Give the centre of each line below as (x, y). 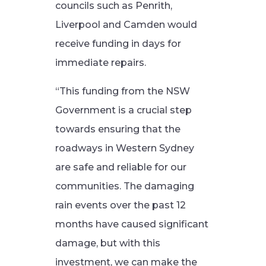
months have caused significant (132, 224)
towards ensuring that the (118, 129)
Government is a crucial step (123, 110)
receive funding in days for (118, 44)
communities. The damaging (124, 186)
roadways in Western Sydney (124, 148)
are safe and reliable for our (121, 167)
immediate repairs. (100, 63)
